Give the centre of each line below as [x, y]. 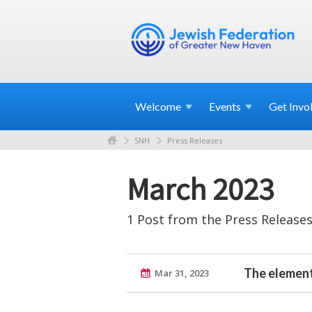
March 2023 [201, 188]
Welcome [158, 106]
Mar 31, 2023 [182, 273]
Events [225, 106]
